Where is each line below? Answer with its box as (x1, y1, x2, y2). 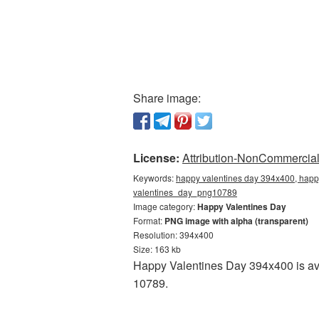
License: (133, 150, 179, 166)
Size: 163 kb (133, 243, 181, 255)
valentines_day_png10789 (133, 186, 237, 198)
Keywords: (133, 172, 176, 184)
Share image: (133, 90, 201, 106)
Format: (133, 214, 164, 226)
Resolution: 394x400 (133, 229, 214, 241)
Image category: (133, 200, 197, 212)
